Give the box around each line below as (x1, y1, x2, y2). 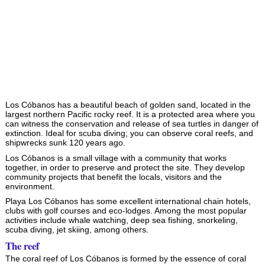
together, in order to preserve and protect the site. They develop (5, 162, 245, 172)
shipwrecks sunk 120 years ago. (5, 137, 125, 147)
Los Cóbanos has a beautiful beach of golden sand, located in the (5, 99, 251, 109)
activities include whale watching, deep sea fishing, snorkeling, (5, 215, 238, 225)
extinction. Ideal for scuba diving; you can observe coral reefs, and (5, 128, 253, 138)
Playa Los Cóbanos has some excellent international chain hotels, (5, 196, 251, 206)
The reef (5, 238, 40, 253)
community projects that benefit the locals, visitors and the (5, 172, 222, 182)
